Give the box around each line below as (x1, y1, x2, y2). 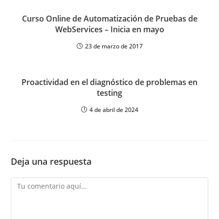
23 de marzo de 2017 (85, 42, 143, 50)
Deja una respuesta (11, 155, 92, 167)
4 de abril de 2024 (89, 106, 138, 114)
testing (97, 88, 122, 98)
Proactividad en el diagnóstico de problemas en (22, 77, 197, 88)
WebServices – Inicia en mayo (55, 24, 164, 35)
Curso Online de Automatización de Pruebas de (22, 13, 197, 24)
